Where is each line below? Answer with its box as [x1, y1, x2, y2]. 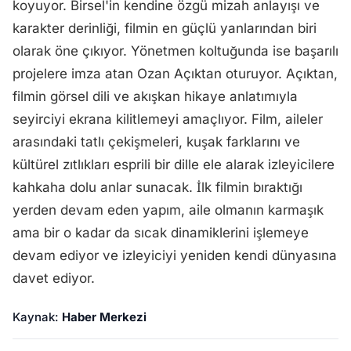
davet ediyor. [13, 270, 95, 286]
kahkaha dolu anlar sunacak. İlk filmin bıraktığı [13, 179, 302, 195]
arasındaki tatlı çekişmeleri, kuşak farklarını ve [13, 134, 300, 150]
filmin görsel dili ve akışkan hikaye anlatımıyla [13, 89, 298, 104]
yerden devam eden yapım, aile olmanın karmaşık [13, 202, 324, 218]
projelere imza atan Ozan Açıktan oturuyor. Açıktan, [13, 66, 338, 81]
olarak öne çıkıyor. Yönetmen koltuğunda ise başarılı [13, 43, 338, 59]
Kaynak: [13, 309, 62, 324]
